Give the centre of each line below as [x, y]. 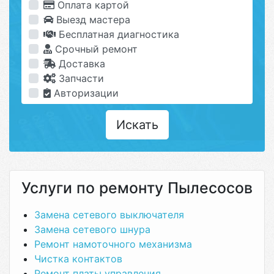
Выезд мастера [92, 20]
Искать [137, 125]
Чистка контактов [78, 259]
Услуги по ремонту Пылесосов [137, 188]
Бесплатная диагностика [117, 34]
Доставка [80, 64]
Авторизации [85, 93]
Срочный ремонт [95, 49]
